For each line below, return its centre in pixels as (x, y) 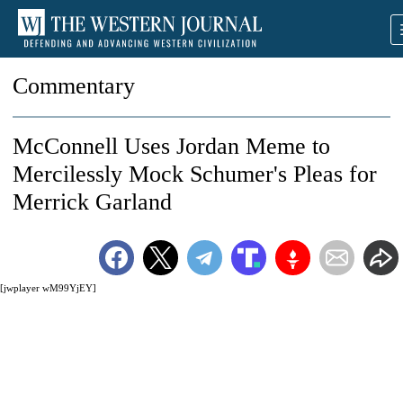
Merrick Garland (92, 202)
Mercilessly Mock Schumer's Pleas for (195, 174)
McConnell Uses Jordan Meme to (171, 146)
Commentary (74, 86)
